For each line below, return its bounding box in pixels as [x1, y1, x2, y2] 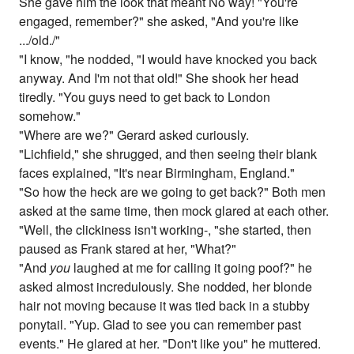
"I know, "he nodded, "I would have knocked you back [19, 50, 318, 69]
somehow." [19, 107, 81, 126]
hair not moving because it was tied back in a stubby [19, 296, 311, 315]
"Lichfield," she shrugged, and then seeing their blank [19, 145, 318, 164]
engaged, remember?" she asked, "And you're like [19, 12, 299, 31]
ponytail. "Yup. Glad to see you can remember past [19, 315, 302, 334]
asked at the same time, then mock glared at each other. [19, 201, 330, 220]
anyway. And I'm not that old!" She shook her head [19, 69, 299, 88]
